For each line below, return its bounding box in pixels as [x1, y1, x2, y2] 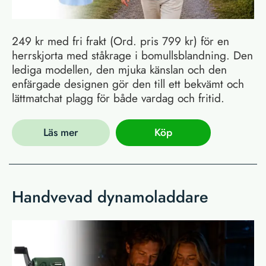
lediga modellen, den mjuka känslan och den [12, 61, 227, 78]
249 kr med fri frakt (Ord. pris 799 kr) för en [12, 32, 229, 49]
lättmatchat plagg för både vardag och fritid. [12, 89, 224, 106]
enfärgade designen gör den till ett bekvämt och [12, 75, 244, 92]
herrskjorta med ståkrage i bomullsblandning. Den [12, 46, 253, 64]
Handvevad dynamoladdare [12, 185, 208, 209]
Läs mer [43, 125, 78, 141]
